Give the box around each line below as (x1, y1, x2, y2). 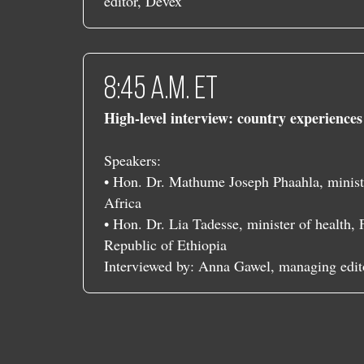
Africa (104, 193, 141, 213)
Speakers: (104, 150, 161, 171)
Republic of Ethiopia (104, 235, 227, 255)
